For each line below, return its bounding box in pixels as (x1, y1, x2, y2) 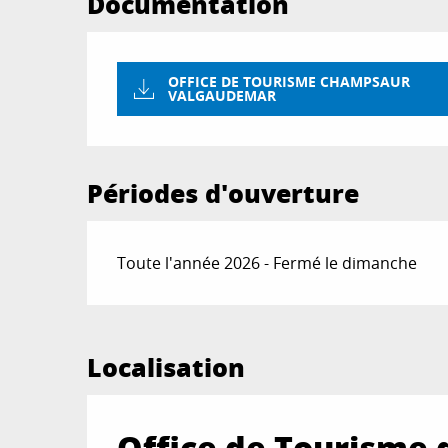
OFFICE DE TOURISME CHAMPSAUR (168, 71, 411, 92)
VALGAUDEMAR (168, 85, 277, 106)
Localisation (87, 349, 245, 386)
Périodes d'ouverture (87, 175, 360, 212)
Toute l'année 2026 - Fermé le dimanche (117, 252, 418, 275)
